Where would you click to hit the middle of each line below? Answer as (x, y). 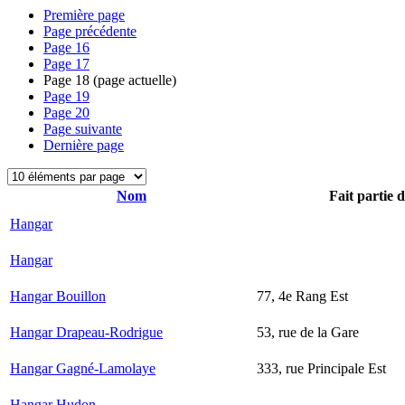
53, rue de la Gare (308, 332)
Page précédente (90, 31)
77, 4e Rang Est (302, 296)
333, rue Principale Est (321, 368)
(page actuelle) (133, 80)
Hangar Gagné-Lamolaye (83, 368)
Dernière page (84, 145)
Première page (84, 15)
